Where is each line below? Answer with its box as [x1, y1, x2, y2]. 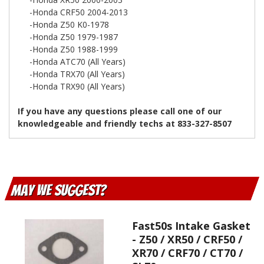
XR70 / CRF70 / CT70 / [132, 246, 243, 260]
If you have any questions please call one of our [18, 105, 222, 117]
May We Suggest [11, 182, 100, 199]
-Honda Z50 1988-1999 [18, 44, 118, 55]
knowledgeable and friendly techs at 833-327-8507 [18, 118, 232, 129]
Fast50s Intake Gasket [132, 219, 250, 233]
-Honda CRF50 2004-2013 [18, 6, 128, 18]
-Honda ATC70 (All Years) [18, 56, 126, 67]
